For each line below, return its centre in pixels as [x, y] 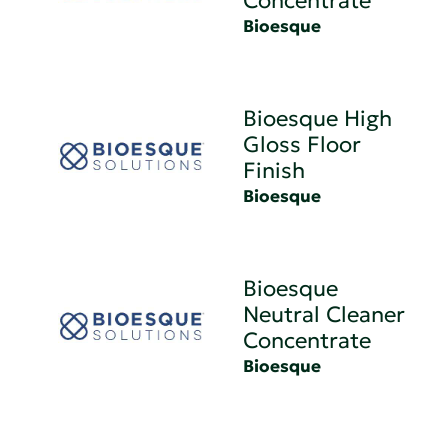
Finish [274, 170]
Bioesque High [318, 118]
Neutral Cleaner [324, 314]
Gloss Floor [302, 144]
